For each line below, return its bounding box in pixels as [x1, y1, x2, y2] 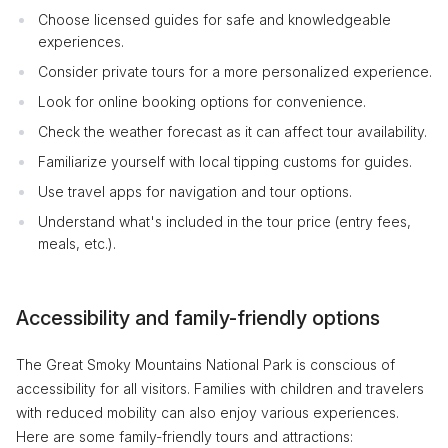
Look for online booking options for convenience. [38, 93, 366, 110]
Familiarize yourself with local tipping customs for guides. [38, 153, 412, 170]
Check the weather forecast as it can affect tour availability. [38, 123, 427, 140]
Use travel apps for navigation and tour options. [38, 183, 352, 200]
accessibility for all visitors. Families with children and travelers [16, 380, 424, 397]
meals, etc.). [38, 235, 116, 252]
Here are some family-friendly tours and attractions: [16, 428, 353, 445]
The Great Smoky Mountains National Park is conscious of [16, 356, 395, 373]
